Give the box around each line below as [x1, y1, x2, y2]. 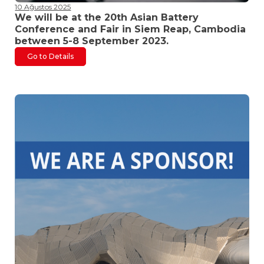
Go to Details [27, 52, 74, 61]
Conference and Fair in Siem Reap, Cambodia [15, 24, 246, 35]
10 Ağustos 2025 [15, 2, 71, 12]
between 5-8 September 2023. [15, 35, 169, 47]
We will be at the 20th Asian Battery [15, 12, 199, 24]
